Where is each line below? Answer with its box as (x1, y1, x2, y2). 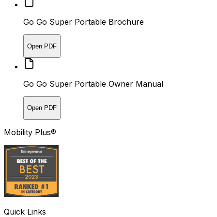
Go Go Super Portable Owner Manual (23, 78, 163, 89)
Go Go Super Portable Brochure (23, 17, 144, 27)
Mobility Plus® (4, 127, 56, 137)
